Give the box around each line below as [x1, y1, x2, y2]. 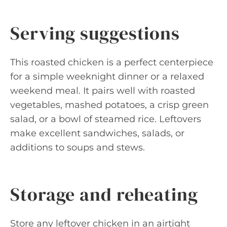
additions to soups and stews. [10, 142, 145, 153]
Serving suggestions [10, 21, 180, 46]
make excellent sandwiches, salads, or [10, 128, 184, 139]
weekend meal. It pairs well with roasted [10, 85, 195, 96]
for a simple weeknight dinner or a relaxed [10, 71, 204, 82]
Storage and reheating [10, 182, 198, 207]
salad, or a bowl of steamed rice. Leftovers [10, 113, 201, 125]
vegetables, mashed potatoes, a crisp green [10, 99, 209, 110]
